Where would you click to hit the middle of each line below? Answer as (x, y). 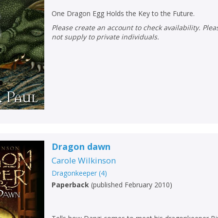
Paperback (71, 184)
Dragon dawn (81, 146)
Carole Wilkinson (84, 160)
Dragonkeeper (74, 173)
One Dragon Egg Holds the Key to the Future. (123, 14)
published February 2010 (132, 184)
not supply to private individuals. (106, 37)
